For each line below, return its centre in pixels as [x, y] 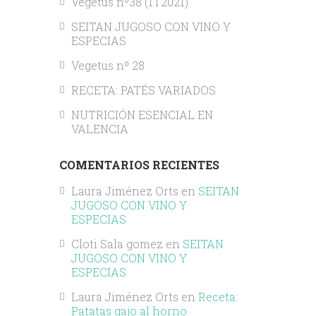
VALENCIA [99, 128]
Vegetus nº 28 [108, 65]
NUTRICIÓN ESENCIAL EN [142, 114]
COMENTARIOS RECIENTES [139, 164]
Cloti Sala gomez [117, 244]
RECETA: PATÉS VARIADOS [143, 90]
